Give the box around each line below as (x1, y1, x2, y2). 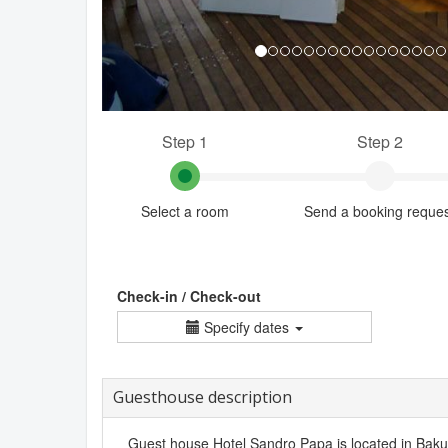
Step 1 (161, 129, 208, 153)
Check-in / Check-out (117, 285, 261, 306)
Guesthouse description (113, 385, 292, 408)
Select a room (140, 200, 229, 221)
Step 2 (356, 129, 403, 153)
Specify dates (204, 316, 289, 337)
